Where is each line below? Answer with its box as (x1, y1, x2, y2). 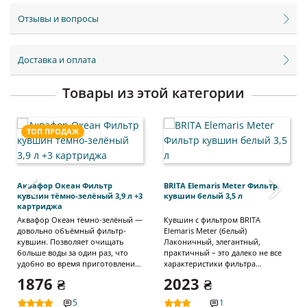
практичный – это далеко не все (164, 247, 282, 258)
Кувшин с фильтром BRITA (164, 214, 260, 225)
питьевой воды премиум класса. (17, 291, 136, 302)
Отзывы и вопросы (18, 12, 99, 25)
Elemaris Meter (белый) (164, 225, 247, 236)
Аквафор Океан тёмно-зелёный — (17, 214, 143, 225)
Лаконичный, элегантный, (164, 236, 260, 247)
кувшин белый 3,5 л (164, 191, 243, 201)
